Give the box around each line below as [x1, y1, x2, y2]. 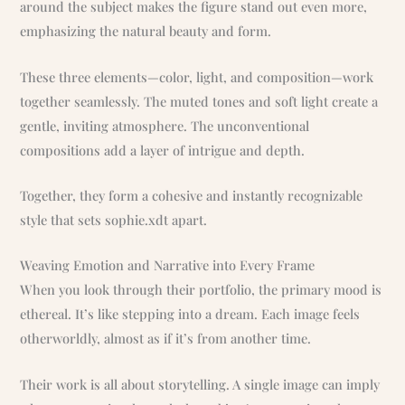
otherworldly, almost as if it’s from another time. [20, 329, 312, 348]
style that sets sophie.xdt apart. [20, 211, 208, 230]
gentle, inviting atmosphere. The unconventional [20, 116, 310, 135]
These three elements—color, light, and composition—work [20, 67, 374, 86]
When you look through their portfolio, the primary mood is [20, 280, 382, 299]
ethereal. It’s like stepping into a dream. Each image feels [20, 305, 361, 324]
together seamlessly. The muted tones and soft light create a [20, 91, 379, 110]
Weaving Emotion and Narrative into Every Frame [20, 256, 316, 275]
